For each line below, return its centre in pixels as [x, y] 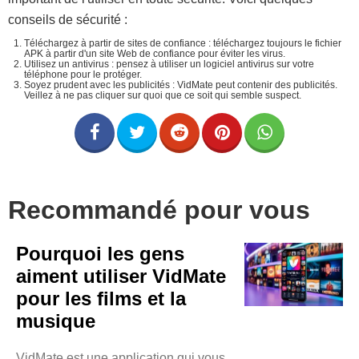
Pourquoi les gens [100, 254]
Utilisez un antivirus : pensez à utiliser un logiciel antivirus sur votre [169, 64]
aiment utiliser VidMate [121, 276]
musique [56, 321]
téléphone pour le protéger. [83, 75]
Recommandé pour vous [159, 210]
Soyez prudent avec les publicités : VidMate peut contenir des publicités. [181, 85]
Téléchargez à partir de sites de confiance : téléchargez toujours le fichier [183, 43]
